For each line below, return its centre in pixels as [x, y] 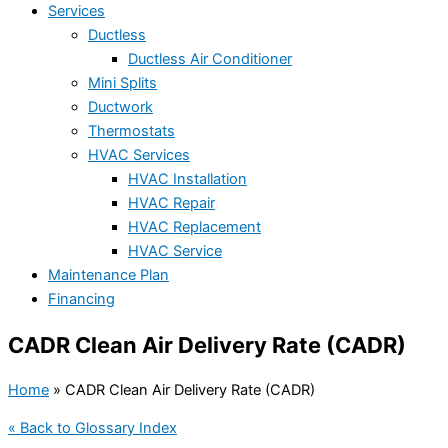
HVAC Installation [187, 179]
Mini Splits [122, 83]
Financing [81, 299]
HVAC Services [139, 155]
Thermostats [131, 131]
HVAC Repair [171, 203]
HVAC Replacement [194, 227]
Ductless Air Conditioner [210, 59]
